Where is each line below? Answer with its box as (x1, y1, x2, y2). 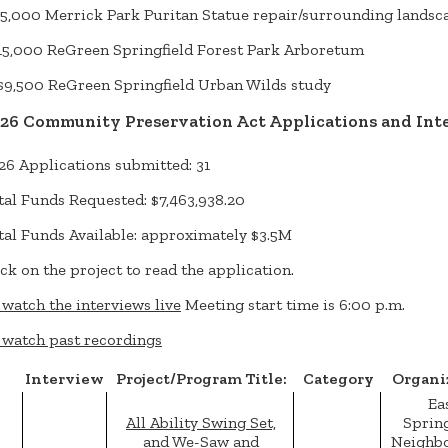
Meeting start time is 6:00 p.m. (181, 295, 409, 315)
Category (303, 369, 374, 389)
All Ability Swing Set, (126, 413, 276, 433)
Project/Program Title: (116, 369, 287, 389)
